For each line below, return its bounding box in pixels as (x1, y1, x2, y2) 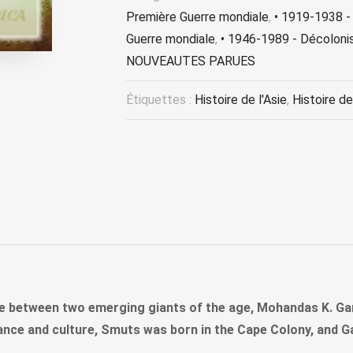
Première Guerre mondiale (126, 9, 269, 25)
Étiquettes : (126, 92, 195, 108)
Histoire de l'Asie (195, 92, 287, 108)
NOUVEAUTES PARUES (126, 54, 255, 69)
